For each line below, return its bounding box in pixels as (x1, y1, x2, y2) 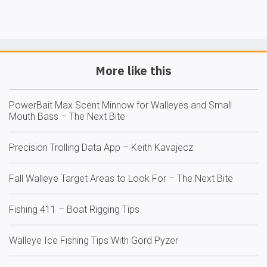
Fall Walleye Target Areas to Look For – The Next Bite (9, 173, 233, 185)
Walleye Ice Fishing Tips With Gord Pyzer (9, 235, 178, 247)
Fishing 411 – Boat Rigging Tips (9, 204, 139, 216)
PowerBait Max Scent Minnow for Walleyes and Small (9, 100, 232, 111)
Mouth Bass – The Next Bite (9, 111, 125, 123)
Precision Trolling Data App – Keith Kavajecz (9, 142, 193, 154)
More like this (95, 63, 172, 79)
